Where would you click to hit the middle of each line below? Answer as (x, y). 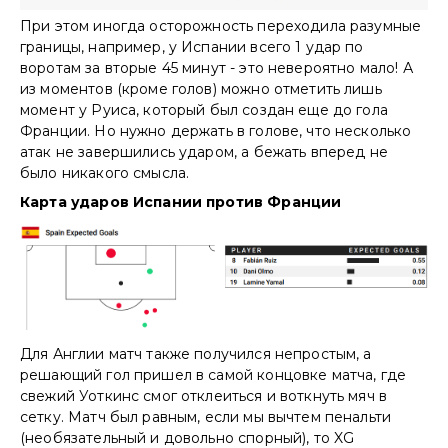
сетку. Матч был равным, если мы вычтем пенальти (206, 416)
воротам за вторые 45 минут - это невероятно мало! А (216, 68)
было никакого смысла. (107, 173)
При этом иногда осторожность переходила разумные (221, 26)
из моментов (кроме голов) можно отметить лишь (201, 89)
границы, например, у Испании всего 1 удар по (192, 47)
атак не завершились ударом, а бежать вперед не (204, 152)
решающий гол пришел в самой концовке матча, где (213, 374)
